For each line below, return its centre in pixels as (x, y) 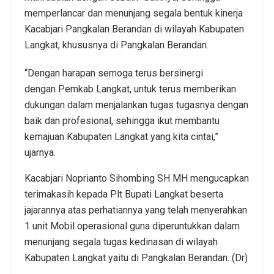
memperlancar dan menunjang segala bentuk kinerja (134, 13)
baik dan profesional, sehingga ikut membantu (122, 120)
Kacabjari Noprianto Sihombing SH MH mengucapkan (137, 178)
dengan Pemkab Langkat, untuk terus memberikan (130, 89)
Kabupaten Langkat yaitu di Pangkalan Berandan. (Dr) (136, 257)
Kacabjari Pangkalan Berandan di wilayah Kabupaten (134, 29)
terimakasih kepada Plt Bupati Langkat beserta (124, 194)
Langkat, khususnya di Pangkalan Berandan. (118, 45)
